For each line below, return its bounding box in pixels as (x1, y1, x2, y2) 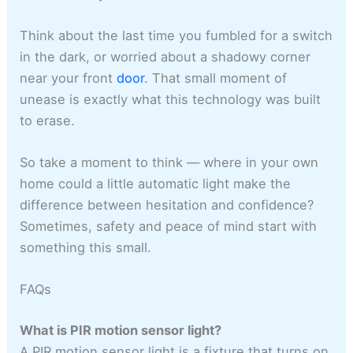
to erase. (20, 112, 76, 128)
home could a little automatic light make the (20, 176, 292, 192)
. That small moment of (144, 69, 288, 86)
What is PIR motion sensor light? (20, 321, 222, 338)
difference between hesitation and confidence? (20, 197, 314, 214)
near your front (20, 69, 117, 86)
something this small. (20, 240, 152, 256)
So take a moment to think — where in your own (20, 154, 319, 171)
